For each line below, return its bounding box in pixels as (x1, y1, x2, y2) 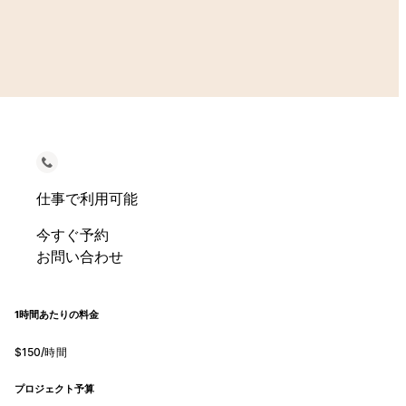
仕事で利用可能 (35, 189, 138, 208)
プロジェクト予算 (14, 382, 94, 395)
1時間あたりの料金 (14, 308, 99, 321)
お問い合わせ (35, 247, 123, 266)
